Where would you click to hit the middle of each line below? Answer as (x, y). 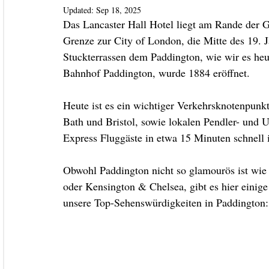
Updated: (80, 10)
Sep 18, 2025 (119, 10)
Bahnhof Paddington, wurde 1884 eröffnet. (156, 73)
